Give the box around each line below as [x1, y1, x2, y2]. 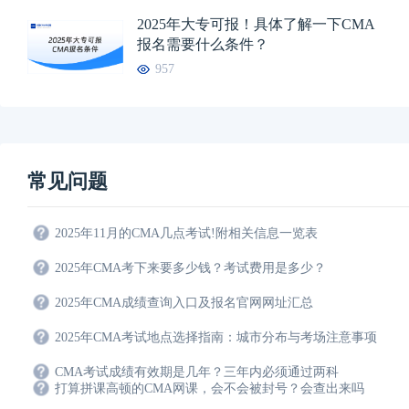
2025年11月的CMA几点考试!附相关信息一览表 [55, 225, 318, 240]
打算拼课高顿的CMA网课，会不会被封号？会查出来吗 [55, 381, 364, 395]
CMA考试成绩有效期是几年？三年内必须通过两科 [55, 364, 339, 379]
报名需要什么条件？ [137, 36, 268, 52]
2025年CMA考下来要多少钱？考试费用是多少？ [55, 260, 326, 275]
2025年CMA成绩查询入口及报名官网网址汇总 [55, 295, 313, 309]
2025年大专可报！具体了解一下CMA [137, 16, 375, 32]
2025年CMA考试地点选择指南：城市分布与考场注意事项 [55, 330, 377, 344]
